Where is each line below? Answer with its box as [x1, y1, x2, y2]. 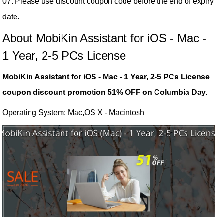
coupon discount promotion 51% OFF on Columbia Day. [2, 88, 207, 96]
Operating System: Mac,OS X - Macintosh [2, 108, 144, 117]
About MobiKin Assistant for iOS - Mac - [2, 31, 206, 45]
